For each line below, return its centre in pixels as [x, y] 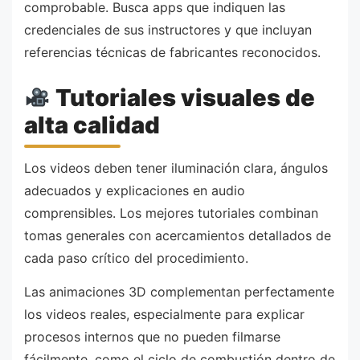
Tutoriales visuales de [183, 97]
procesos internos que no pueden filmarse [152, 336]
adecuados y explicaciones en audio [135, 191]
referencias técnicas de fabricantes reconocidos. [172, 53]
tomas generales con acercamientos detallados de [178, 236]
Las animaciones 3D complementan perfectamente [179, 291]
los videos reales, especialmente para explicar [164, 314]
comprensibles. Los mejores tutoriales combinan [171, 213]
